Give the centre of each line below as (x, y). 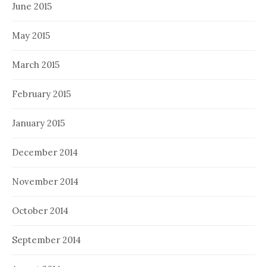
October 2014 (40, 210)
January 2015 (38, 123)
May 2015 (31, 35)
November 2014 (45, 181)
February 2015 (41, 94)
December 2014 (45, 152)
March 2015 (36, 64)
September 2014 (46, 240)
